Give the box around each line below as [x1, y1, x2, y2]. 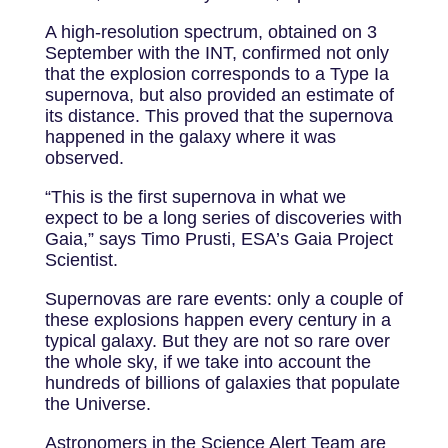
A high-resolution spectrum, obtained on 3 [44, 22, 377, 43]
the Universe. [44, 394, 151, 415]
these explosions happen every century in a [44, 310, 391, 331]
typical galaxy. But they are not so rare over [44, 331, 390, 352]
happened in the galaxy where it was [44, 127, 336, 148]
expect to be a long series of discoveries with [44, 208, 402, 229]
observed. [44, 148, 124, 169]
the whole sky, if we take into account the [44, 352, 371, 373]
